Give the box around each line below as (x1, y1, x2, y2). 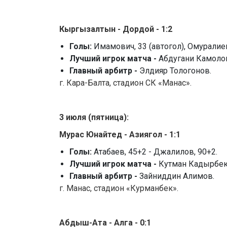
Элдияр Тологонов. (139, 66, 211, 76)
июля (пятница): (66, 112, 129, 123)
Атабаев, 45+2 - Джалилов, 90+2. (94, 147, 217, 157)
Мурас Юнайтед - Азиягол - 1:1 (59, 130, 180, 140)
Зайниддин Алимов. (139, 171, 214, 181)
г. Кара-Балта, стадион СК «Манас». (59, 78, 192, 88)
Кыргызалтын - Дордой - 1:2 (59, 24, 172, 34)
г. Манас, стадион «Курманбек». (59, 183, 178, 194)
